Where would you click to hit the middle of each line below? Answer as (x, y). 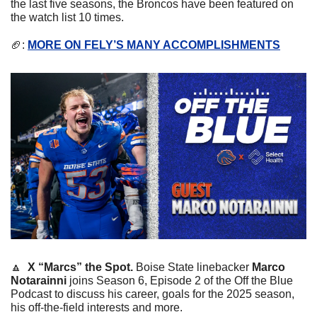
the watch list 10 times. (67, 17)
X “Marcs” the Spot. (82, 267)
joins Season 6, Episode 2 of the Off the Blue (180, 280)
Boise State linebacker (194, 267)
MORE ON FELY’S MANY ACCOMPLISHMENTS (154, 45)
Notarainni (39, 280)
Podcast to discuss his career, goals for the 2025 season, (152, 294)
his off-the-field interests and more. (97, 307)
